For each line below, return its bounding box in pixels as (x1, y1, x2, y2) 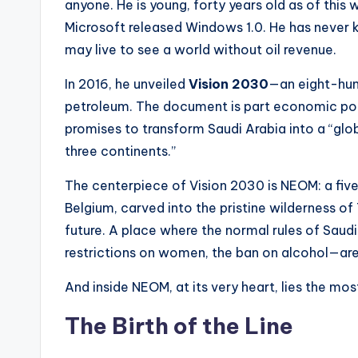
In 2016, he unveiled (65, 76, 189, 93)
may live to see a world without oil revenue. (65, 42, 336, 58)
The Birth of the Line (65, 312, 293, 340)
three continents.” (65, 143, 176, 160)
